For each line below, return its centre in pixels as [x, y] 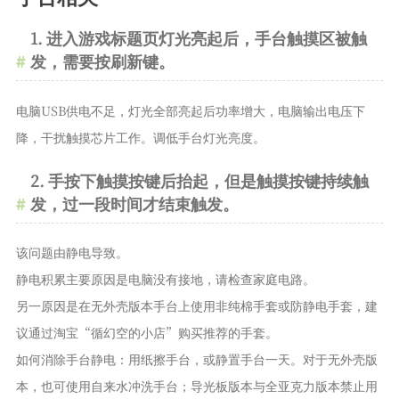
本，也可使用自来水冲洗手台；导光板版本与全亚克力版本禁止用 [196, 386]
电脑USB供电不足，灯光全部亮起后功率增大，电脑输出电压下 [190, 110]
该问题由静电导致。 [72, 252]
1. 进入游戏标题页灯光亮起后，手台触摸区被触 [198, 38]
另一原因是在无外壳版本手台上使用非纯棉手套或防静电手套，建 [196, 306]
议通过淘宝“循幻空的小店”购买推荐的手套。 [147, 333]
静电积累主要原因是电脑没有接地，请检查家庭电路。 [165, 279]
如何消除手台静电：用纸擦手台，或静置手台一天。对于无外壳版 [196, 359]
